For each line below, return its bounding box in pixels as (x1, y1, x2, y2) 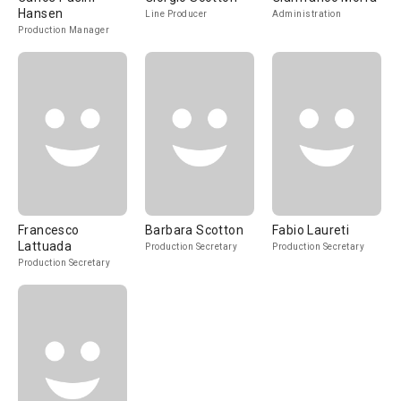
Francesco (18, 223, 80, 237)
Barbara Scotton (145, 223, 243, 237)
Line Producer (145, 9, 208, 19)
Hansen (18, 6, 64, 21)
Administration (272, 9, 341, 19)
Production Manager (18, 25, 109, 35)
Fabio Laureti (272, 223, 350, 237)
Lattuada (18, 239, 73, 253)
